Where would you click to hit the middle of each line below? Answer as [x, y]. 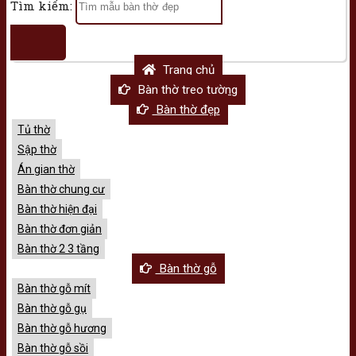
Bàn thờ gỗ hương [62, 328]
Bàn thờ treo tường [186, 89]
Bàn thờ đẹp [186, 109]
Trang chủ [187, 70]
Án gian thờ [46, 169]
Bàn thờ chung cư [61, 189]
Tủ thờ [34, 129]
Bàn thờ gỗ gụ [52, 308]
